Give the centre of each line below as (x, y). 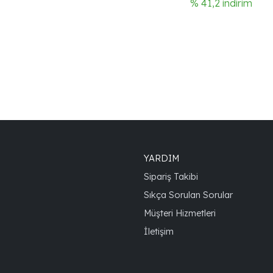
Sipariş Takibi (171, 176)
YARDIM (161, 158)
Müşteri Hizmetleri (180, 213)
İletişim (159, 231)
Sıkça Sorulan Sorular (188, 194)
